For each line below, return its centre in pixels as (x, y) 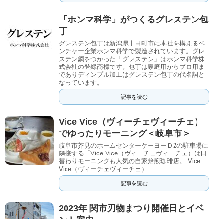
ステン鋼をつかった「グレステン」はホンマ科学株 (132, 59)
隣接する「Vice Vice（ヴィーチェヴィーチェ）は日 (133, 153)
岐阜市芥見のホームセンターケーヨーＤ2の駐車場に (133, 145)
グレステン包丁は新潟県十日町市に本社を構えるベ (132, 43)
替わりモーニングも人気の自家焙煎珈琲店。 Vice (130, 161)
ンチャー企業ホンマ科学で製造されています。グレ (132, 51)
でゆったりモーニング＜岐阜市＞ (125, 133)
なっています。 (81, 82)
